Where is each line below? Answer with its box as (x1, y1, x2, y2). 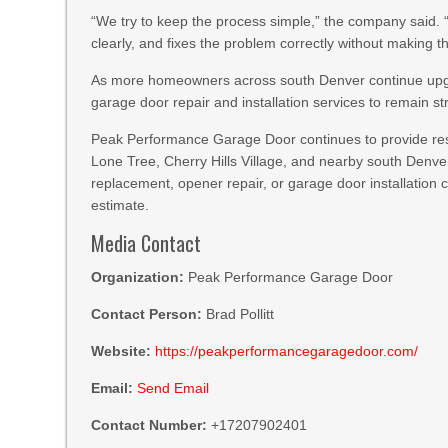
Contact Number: (91, 417, 208, 433)
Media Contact (91, 228, 202, 258)
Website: (91, 343, 152, 359)
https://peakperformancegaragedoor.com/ (155, 343, 419, 359)
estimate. (91, 197, 150, 213)
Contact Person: (91, 306, 203, 322)
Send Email (137, 380, 210, 396)
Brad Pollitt (202, 306, 275, 322)
